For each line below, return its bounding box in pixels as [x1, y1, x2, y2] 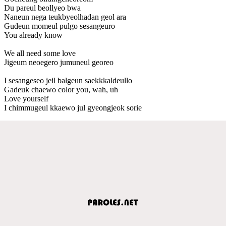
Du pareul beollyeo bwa [4, 3, 81, 12]
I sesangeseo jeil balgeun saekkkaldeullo [4, 76, 132, 85]
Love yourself [4, 94, 48, 103]
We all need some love [4, 48, 76, 58]
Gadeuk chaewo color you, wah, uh [4, 85, 118, 94]
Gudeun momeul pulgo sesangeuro [4, 21, 115, 30]
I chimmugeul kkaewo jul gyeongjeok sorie [4, 103, 142, 112]
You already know [4, 30, 63, 39]
